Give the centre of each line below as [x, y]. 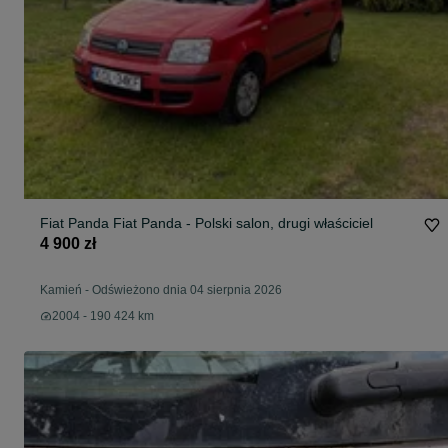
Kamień [61, 290]
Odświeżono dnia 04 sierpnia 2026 [187, 290]
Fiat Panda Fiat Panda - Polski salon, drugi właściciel [206, 223]
